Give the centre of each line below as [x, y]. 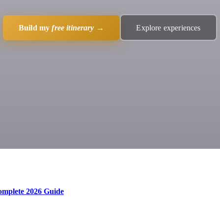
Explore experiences [168, 27]
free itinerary [73, 27]
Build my [35, 27]
